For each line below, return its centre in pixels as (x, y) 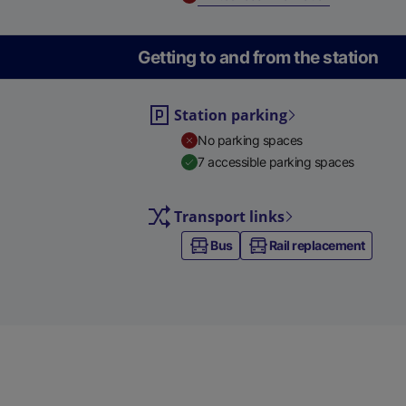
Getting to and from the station (258, 57)
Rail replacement (317, 245)
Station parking (231, 115)
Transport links (229, 217)
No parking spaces (250, 140)
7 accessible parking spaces (276, 162)
